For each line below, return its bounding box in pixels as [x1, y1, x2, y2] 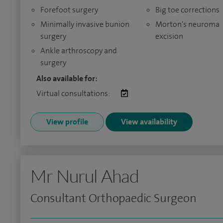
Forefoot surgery [40, 4, 98, 15]
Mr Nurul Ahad [30, 165, 139, 187]
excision [155, 31, 183, 41]
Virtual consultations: [36, 88, 111, 99]
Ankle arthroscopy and [40, 45, 117, 56]
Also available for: [36, 73, 98, 84]
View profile [46, 116, 88, 127]
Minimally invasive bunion [40, 19, 129, 29]
